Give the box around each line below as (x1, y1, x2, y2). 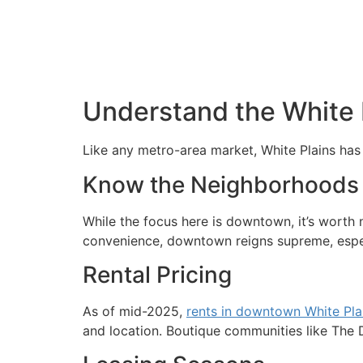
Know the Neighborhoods (83, 170, 359, 199)
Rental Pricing (83, 260, 232, 288)
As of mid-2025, (83, 302, 186, 319)
